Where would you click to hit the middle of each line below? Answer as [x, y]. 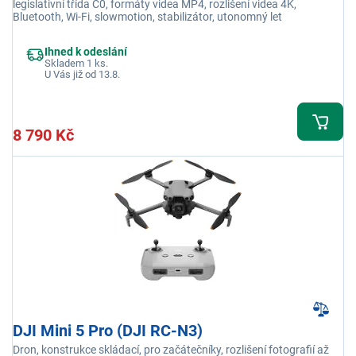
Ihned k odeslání [86, 52]
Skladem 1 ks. [76, 64]
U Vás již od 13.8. [82, 75]
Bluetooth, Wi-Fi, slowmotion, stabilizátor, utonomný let [147, 17]
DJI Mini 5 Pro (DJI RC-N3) [108, 331]
